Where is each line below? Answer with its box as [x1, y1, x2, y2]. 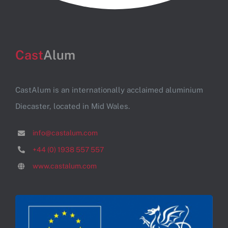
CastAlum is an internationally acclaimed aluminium [15, 85, 203, 94]
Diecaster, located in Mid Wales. [15, 101, 130, 110]
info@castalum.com [32, 128, 98, 137]
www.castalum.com [32, 162, 97, 170]
